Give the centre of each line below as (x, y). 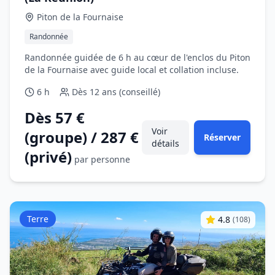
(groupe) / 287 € (82, 137)
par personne (102, 159)
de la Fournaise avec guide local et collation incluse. (132, 70)
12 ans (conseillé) (125, 92)
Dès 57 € (55, 118)
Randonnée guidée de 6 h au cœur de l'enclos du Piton (137, 57)
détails (165, 143)
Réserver (222, 137)
